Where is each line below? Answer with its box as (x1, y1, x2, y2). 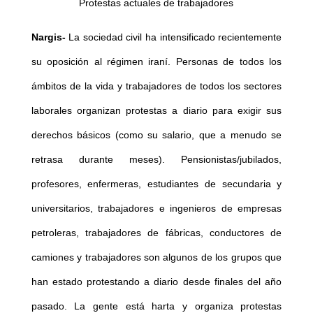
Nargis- (31, 31, 66, 43)
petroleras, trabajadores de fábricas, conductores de (31, 227, 282, 239)
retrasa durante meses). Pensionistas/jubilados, (31, 154, 282, 166)
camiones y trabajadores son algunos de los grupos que (31, 252, 282, 263)
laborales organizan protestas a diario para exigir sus (31, 105, 282, 117)
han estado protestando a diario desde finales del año (31, 276, 282, 288)
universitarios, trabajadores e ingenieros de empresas (31, 203, 282, 214)
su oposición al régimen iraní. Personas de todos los (31, 56, 282, 68)
